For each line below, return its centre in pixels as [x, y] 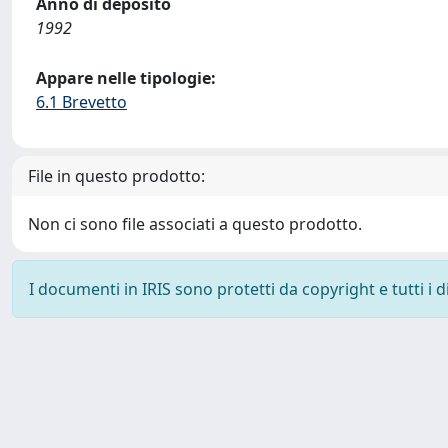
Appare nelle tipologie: [126, 78]
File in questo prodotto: [116, 176]
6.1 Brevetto [81, 102]
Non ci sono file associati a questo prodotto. [195, 224]
